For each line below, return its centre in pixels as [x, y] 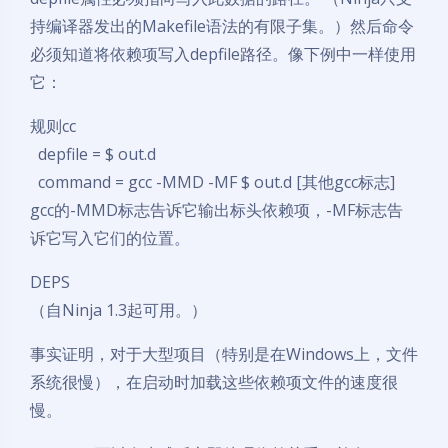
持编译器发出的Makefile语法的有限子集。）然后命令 [222, 26]
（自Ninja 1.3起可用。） [118, 310]
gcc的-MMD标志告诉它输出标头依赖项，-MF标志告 [216, 210]
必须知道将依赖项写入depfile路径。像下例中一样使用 [223, 54]
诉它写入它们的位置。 [110, 238]
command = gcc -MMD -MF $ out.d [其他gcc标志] [212, 182]
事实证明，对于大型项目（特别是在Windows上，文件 [224, 354]
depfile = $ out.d [93, 154]
